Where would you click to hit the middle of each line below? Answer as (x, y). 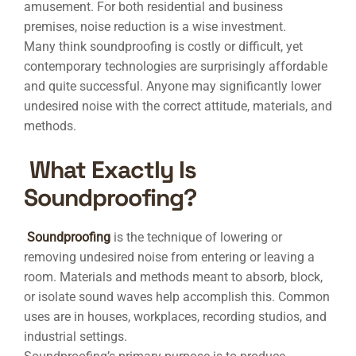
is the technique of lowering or (196, 237)
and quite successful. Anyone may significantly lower (172, 86)
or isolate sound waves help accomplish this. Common (177, 297)
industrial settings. (75, 337)
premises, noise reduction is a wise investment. (155, 27)
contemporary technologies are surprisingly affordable (176, 66)
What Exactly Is (110, 170)
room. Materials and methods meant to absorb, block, (173, 277)
